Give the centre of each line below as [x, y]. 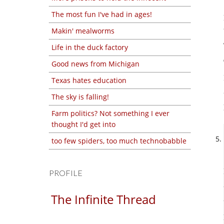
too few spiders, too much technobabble [119, 141]
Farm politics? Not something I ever [110, 113]
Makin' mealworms [83, 31]
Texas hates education [89, 80]
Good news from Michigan [95, 64]
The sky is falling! [80, 97]
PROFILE [66, 173]
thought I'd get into [83, 124]
